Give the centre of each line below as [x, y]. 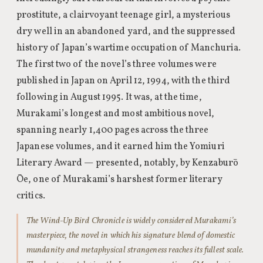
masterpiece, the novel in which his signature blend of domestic [131, 235]
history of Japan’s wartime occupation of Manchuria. [129, 48]
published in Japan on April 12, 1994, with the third [124, 81]
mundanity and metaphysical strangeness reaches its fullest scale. [135, 250]
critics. [31, 196]
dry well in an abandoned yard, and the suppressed [126, 32]
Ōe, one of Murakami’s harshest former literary [119, 180]
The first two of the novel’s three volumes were [117, 65]
